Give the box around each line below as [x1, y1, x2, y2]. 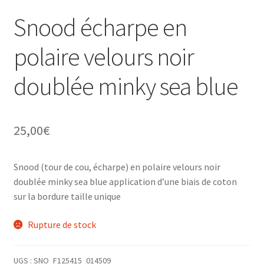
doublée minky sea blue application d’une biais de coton [13, 176, 237, 188]
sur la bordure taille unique [13, 190, 121, 203]
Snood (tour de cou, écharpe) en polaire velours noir [13, 161, 220, 173]
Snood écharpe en [13, 12, 187, 43]
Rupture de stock [28, 218, 97, 230]
